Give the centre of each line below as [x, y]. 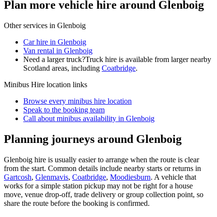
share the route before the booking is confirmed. [77, 203]
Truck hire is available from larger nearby [148, 59]
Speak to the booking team [64, 109]
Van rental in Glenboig [58, 50]
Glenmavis [52, 177]
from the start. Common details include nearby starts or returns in [102, 168]
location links [66, 84]
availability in [103, 118]
